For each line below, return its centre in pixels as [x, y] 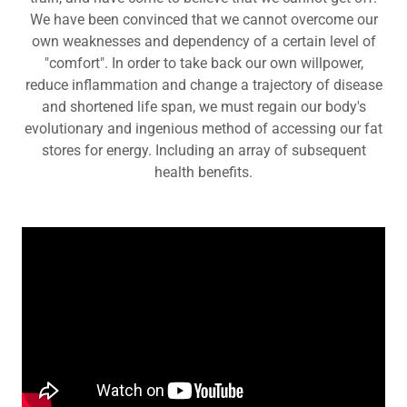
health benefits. [203, 172]
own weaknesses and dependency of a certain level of [203, 41]
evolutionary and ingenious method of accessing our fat [203, 129]
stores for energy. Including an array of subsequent [203, 150]
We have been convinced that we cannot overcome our [203, 20]
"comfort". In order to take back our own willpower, [203, 63]
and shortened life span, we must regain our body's [203, 107]
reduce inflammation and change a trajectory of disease [203, 85]
